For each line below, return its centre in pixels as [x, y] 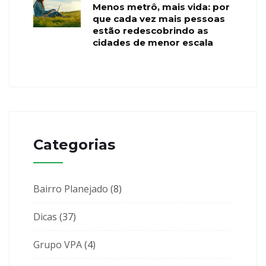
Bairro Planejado [71, 189]
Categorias [74, 144]
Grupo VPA [58, 244]
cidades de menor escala [153, 42]
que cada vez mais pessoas [159, 18]
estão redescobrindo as [151, 30]
